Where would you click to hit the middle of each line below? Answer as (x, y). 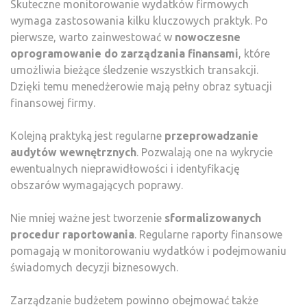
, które (254, 53)
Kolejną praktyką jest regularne (87, 136)
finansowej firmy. (53, 103)
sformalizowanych (213, 218)
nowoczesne (208, 37)
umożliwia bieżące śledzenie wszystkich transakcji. (134, 70)
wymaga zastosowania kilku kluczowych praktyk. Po (139, 21)
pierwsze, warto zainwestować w (93, 37)
